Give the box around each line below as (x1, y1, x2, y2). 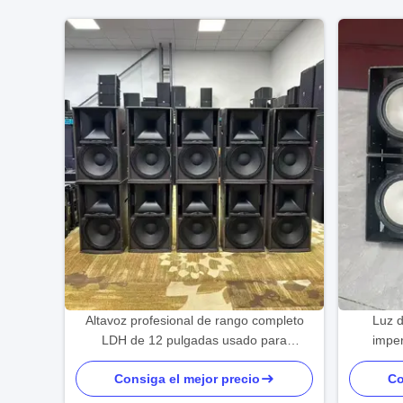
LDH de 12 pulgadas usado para (102, 333, 287, 347)
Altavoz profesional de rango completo (85, 313, 304, 327)
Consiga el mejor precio (114, 372, 260, 386)
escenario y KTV (148, 353, 241, 367)
